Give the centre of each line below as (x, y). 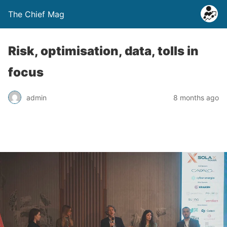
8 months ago (196, 97)
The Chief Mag (36, 14)
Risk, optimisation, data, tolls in (103, 51)
